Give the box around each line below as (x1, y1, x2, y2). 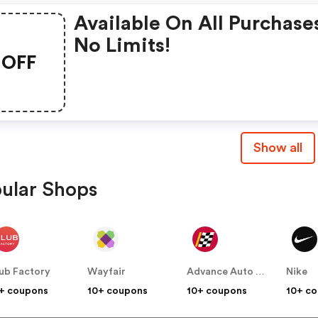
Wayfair (87, 267, 126, 278)
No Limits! (74, 35, 171, 56)
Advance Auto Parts (256, 267, 265, 278)
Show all (253, 141, 302, 155)
